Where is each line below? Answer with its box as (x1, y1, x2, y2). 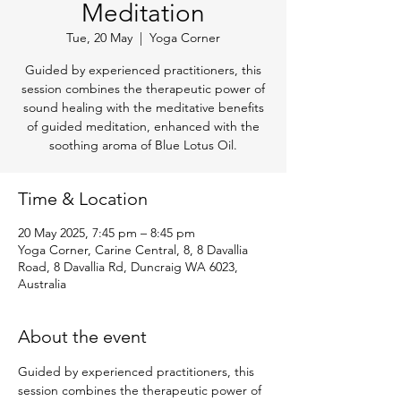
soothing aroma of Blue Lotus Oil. (49, 137, 237, 154)
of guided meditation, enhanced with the (27, 118, 260, 135)
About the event (18, 326, 147, 348)
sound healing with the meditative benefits (22, 99, 264, 116)
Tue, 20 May (66, 30, 132, 47)
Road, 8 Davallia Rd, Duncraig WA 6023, (18, 259, 238, 276)
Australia (18, 276, 66, 293)
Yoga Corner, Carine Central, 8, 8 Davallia (18, 242, 248, 259)
